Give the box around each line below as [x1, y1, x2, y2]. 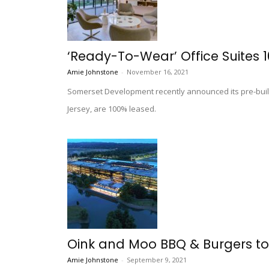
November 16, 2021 [127, 67, 189, 77]
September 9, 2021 [127, 255, 187, 265]
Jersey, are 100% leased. [67, 103, 156, 115]
